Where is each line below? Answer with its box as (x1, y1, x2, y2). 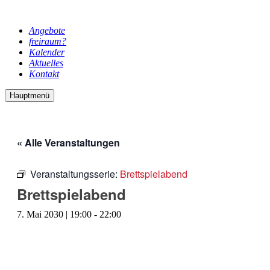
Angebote (29, 25, 65, 36)
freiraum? (29, 36, 66, 46)
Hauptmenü (10, 91, 49, 100)
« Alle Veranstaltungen (17, 136, 120, 149)
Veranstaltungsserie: (30, 167, 120, 181)
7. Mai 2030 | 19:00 (17, 209, 92, 219)
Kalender (29, 47, 64, 57)
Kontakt (29, 69, 59, 79)
